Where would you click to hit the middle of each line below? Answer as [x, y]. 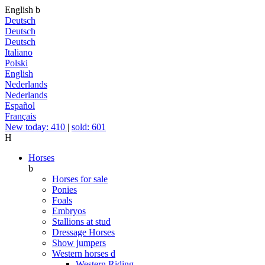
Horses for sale [80, 179]
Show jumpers [79, 243]
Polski [16, 63]
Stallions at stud [81, 222]
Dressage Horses [83, 232]
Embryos [69, 211]
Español [20, 106]
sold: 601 [89, 127]
